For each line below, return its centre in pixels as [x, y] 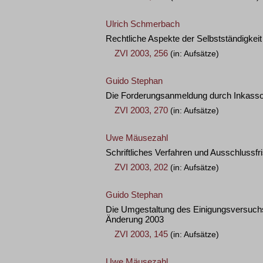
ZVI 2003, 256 [141, 53]
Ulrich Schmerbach [143, 24]
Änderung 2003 [135, 219]
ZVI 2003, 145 [141, 234]
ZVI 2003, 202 [141, 167]
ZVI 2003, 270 [141, 110]
